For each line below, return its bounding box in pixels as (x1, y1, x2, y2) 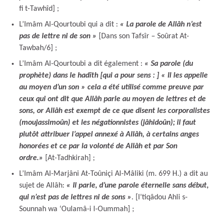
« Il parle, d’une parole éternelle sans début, (66, 181, 209, 190)
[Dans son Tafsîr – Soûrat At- (97, 32, 189, 40)
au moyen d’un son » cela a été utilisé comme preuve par (19, 83, 204, 91)
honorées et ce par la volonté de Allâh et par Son (19, 142, 177, 150)
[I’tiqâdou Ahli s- (134, 193, 188, 201)
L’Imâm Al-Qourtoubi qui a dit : (19, 20, 120, 28)
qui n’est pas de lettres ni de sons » (19, 193, 132, 201)
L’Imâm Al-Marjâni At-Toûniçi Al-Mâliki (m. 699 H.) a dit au (19, 169, 208, 178)
